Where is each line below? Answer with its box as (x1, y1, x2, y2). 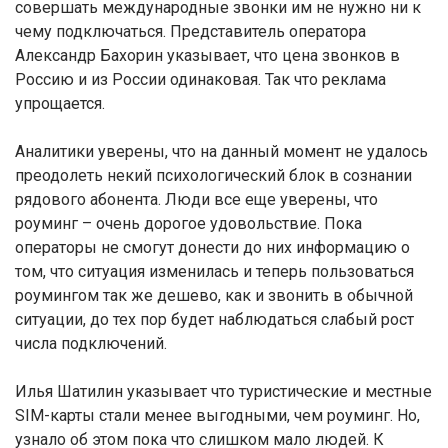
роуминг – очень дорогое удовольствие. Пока (15, 214, 362, 233)
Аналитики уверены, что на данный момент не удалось (15, 142, 428, 161)
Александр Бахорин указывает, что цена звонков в (15, 46, 400, 65)
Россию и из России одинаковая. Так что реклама (15, 70, 386, 89)
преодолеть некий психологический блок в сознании (15, 166, 412, 185)
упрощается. (15, 94, 105, 113)
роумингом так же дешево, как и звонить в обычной (15, 286, 413, 305)
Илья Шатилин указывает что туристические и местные (15, 382, 432, 401)
